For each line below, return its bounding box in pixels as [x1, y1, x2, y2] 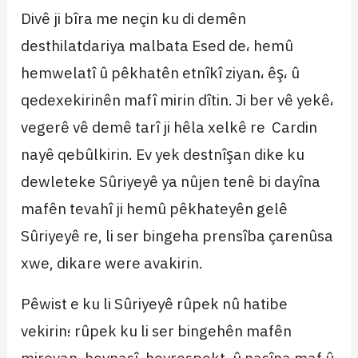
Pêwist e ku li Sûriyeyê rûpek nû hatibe [21, 292, 288, 316]
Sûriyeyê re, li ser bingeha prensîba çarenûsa [21, 224, 334, 248]
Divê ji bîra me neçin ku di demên [21, 6, 247, 30]
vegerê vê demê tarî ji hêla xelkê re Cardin [21, 115, 321, 139]
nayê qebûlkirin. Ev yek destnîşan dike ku [21, 142, 305, 166]
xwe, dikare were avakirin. [21, 251, 204, 275]
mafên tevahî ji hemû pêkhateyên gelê [21, 197, 288, 221]
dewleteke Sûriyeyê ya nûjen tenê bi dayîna [21, 169, 321, 193]
